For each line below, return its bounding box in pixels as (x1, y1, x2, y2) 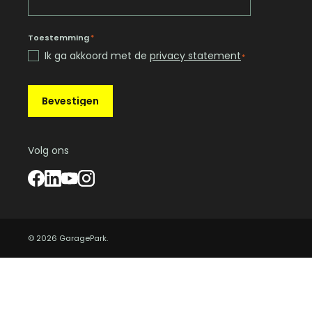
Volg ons (28, 143, 69, 158)
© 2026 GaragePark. (28, 233, 108, 244)
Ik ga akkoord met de (45, 49, 150, 63)
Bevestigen (42, 94, 99, 109)
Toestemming (28, 32, 89, 44)
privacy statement (150, 49, 241, 63)
